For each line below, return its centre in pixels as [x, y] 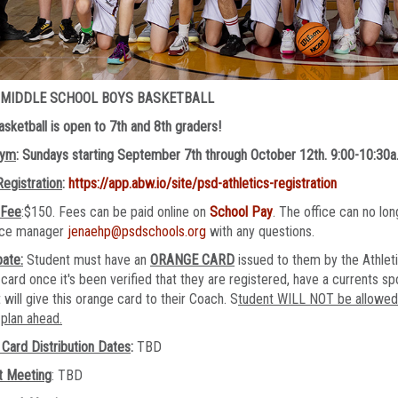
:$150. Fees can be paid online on [115, 212]
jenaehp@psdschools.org [137, 231]
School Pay [241, 212]
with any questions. [262, 231]
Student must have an [87, 260]
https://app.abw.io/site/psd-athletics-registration [203, 183]
